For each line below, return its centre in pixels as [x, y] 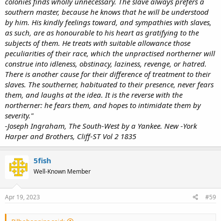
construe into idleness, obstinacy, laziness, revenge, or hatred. [106, 64]
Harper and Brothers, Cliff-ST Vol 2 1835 [71, 136]
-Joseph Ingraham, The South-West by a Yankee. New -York [101, 126]
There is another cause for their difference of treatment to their [108, 74]
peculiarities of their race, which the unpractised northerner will [110, 54]
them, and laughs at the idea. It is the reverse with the [94, 95]
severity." [19, 116]
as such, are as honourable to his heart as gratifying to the [102, 33]
